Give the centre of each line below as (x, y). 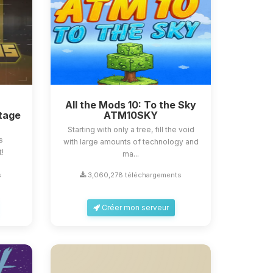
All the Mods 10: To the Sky (131, 105)
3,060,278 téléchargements (134, 175)
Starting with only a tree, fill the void (131, 129)
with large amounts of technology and (131, 142)
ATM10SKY (131, 115)
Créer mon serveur (134, 207)
